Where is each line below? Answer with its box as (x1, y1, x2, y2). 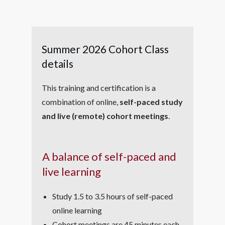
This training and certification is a (41, 83, 156, 92)
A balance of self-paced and (42, 150, 176, 163)
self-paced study (119, 97, 183, 106)
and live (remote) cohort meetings (41, 111, 168, 121)
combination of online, (41, 97, 120, 106)
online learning (52, 205, 102, 215)
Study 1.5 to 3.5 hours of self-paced (52, 191, 173, 201)
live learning (42, 165, 101, 178)
